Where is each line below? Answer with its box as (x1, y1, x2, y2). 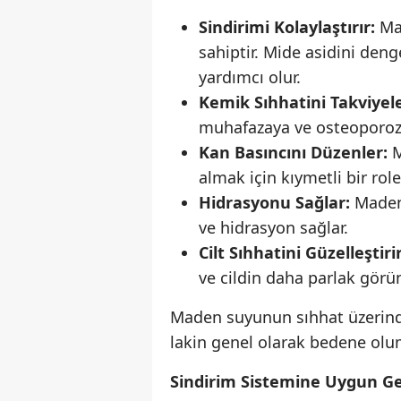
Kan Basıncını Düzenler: (199, 141, 388, 164)
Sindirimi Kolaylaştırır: (199, 16, 375, 38)
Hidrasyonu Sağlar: (199, 192, 350, 214)
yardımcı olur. (199, 66, 301, 89)
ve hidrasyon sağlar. (199, 217, 348, 239)
